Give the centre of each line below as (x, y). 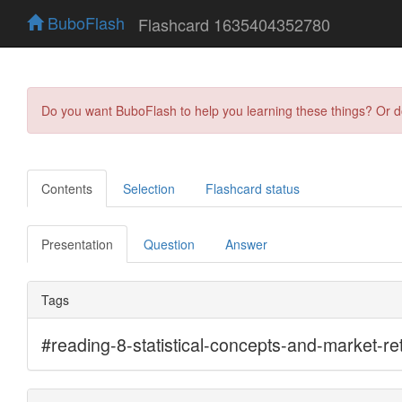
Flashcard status (253, 188)
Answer (246, 244)
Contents (67, 188)
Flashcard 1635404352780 (234, 24)
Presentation (77, 244)
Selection (149, 188)
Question (169, 244)
